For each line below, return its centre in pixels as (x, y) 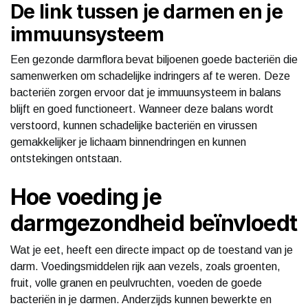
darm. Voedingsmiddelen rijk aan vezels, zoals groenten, (145, 266)
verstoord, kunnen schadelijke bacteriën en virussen (134, 125)
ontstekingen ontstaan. (66, 158)
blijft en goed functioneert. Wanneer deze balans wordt (142, 109)
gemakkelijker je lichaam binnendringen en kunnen (128, 142)
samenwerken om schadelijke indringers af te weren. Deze (150, 76)
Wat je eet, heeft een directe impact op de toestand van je (152, 250)
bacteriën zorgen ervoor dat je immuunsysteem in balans (146, 92)
